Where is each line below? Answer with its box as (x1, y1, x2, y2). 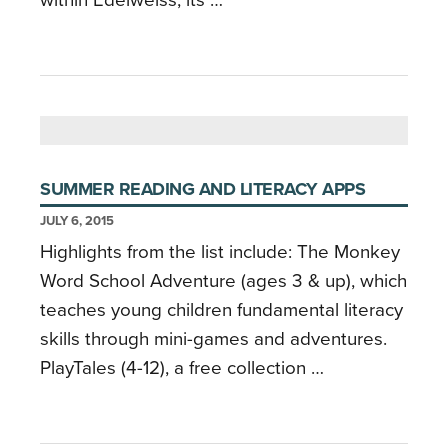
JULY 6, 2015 (40, 212, 114, 229)
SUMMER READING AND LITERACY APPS (40, 177, 365, 200)
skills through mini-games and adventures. (40, 327, 387, 350)
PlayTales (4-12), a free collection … (40, 356, 324, 379)
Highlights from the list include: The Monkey (40, 240, 400, 263)
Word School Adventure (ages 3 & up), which (40, 269, 407, 292)
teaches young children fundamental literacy (40, 298, 403, 321)
